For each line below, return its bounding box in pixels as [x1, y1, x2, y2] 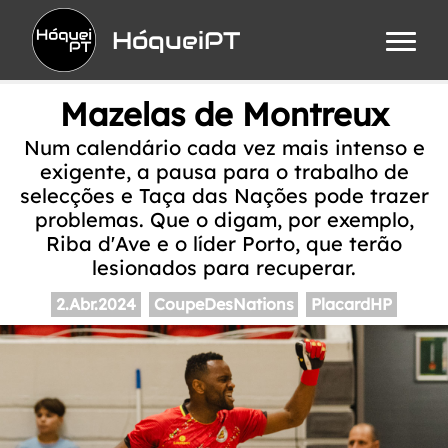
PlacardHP [311, 294, 393, 315]
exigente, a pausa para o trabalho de [39, 159, 409, 184]
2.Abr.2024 [55, 294, 136, 315]
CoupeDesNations [153, 294, 294, 315]
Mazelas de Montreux [59, 94, 389, 134]
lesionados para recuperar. [92, 255, 356, 280]
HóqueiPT [112, 24, 240, 56]
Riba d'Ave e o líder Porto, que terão [46, 231, 402, 256]
